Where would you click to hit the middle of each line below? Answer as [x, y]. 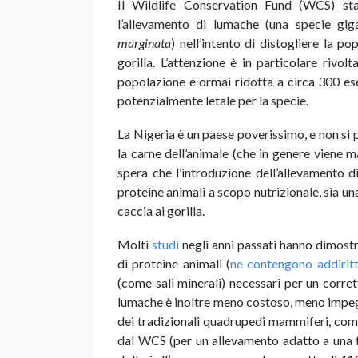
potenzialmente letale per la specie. [213, 101]
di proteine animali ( [174, 264]
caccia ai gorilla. [161, 211]
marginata [144, 43]
